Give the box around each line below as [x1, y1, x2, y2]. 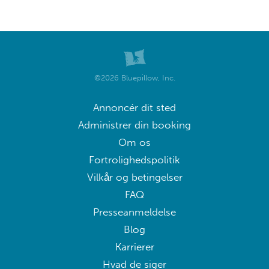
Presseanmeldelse [93, 205, 176, 219]
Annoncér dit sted [93, 101, 176, 114]
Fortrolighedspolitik [89, 153, 180, 166]
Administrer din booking [78, 118, 191, 131]
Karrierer [115, 240, 154, 253]
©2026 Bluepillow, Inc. [94, 72, 175, 82]
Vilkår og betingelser [86, 171, 183, 184]
